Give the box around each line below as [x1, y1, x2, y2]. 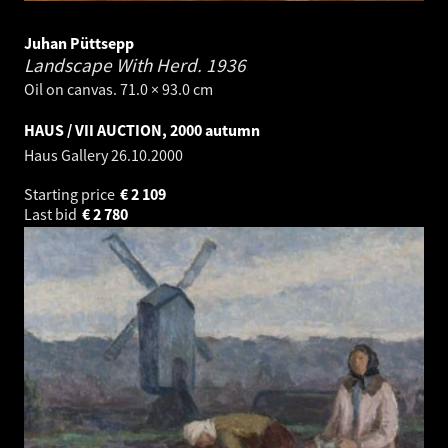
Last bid [24, 203, 80, 224]
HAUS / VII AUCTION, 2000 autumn [24, 119, 260, 140]
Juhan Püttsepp [24, 32, 134, 53]
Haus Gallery [24, 144, 111, 165]
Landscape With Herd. [24, 52, 206, 77]
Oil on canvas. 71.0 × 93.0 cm [24, 78, 213, 99]
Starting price [24, 183, 118, 204]
